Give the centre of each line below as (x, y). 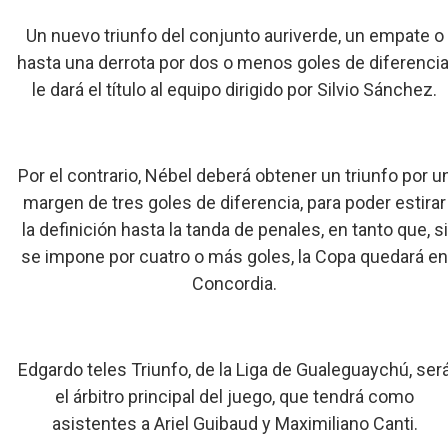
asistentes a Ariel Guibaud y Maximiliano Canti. (234, 423)
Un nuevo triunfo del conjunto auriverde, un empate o (234, 35)
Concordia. (235, 283)
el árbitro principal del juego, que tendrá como (235, 396)
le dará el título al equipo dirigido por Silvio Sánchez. (235, 89)
